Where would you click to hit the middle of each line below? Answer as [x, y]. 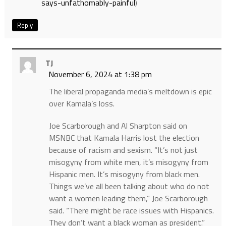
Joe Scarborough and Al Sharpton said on [118, 126]
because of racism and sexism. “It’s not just [123, 150]
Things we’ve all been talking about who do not [129, 186]
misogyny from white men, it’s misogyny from [128, 162]
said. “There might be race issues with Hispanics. [131, 211]
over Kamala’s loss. [81, 104]
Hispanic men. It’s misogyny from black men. [124, 174]
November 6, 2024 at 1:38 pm [100, 74]
